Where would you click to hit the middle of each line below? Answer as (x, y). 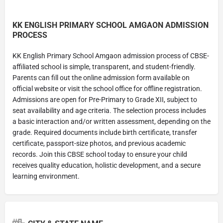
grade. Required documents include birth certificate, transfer (105, 132)
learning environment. (46, 176)
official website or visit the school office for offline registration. (107, 88)
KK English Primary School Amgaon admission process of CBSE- (111, 56)
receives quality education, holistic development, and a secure (107, 165)
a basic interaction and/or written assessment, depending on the (111, 121)
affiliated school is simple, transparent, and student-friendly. (104, 66)
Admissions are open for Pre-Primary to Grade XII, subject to (105, 99)
